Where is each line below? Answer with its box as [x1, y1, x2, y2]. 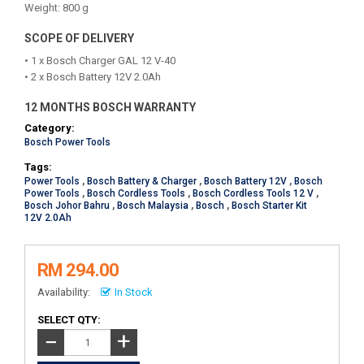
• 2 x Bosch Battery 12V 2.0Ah [24, 71, 161, 83]
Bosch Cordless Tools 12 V [193, 188, 314, 199]
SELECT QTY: [37, 314, 101, 326]
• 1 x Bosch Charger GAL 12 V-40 [24, 54, 175, 67]
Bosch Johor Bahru [24, 200, 110, 211]
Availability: [37, 286, 90, 298]
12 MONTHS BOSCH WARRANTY [24, 101, 196, 114]
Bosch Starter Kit [232, 200, 307, 211]
